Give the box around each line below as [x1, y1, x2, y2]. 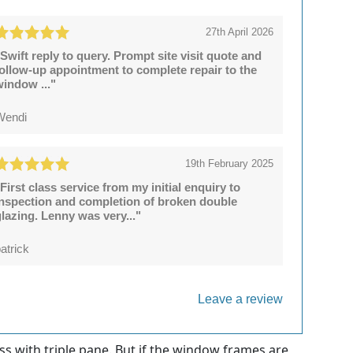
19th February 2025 [184, 157, 273, 169]
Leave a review [198, 292, 283, 306]
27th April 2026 [205, 26, 273, 39]
